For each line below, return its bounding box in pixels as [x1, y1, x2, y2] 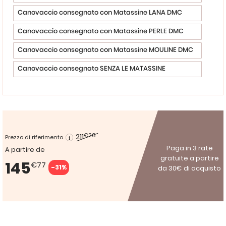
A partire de [5, 145, 45, 154]
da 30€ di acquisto [158, 163, 221, 173]
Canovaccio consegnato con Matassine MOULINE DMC [18, 47, 193, 53]
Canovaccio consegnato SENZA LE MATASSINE [18, 66, 165, 72]
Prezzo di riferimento [5, 133, 63, 141]
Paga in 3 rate [166, 143, 213, 153]
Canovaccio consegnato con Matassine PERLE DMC [18, 28, 184, 35]
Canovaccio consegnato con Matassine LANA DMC [18, 10, 182, 16]
